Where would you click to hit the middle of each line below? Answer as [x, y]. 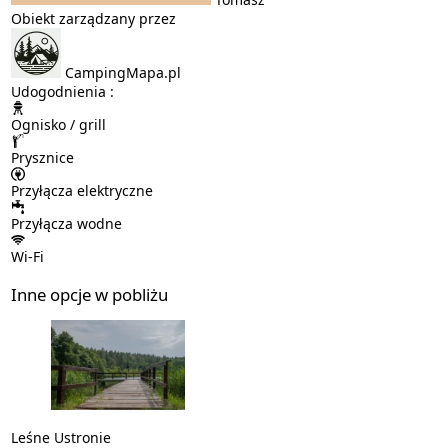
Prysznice [42, 158]
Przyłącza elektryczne [81, 191]
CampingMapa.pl [122, 73]
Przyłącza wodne [66, 224]
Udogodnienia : [62, 92]
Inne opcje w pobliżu [89, 295]
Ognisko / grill [58, 125]
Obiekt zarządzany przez [93, 19]
